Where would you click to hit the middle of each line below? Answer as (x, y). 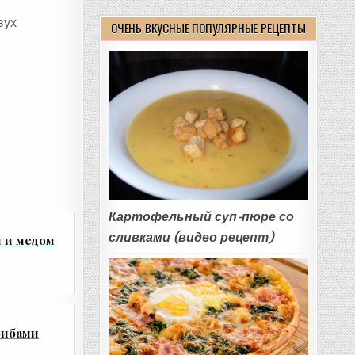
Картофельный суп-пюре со (201, 217)
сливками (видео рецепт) (191, 238)
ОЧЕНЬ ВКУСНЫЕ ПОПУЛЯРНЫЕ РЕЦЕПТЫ (208, 28)
